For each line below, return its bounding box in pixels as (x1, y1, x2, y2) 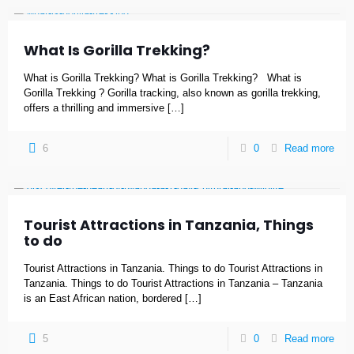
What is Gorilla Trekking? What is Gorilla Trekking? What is (24, 72, 302, 84)
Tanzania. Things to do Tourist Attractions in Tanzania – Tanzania (24, 277, 322, 289)
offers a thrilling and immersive (24, 102, 164, 114)
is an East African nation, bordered (24, 292, 182, 304)
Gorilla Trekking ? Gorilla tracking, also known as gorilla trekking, (24, 87, 321, 99)
